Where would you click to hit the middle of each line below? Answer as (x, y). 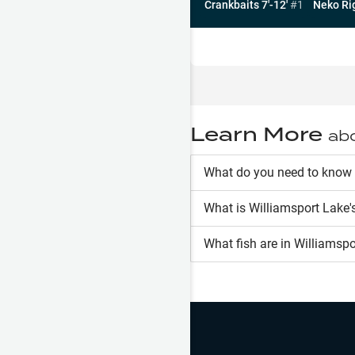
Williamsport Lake (299, 208)
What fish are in (249, 243)
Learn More (259, 134)
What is (226, 208)
